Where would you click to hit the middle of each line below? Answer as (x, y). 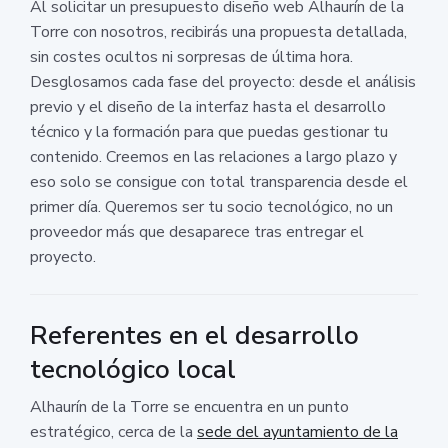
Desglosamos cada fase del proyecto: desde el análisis (223, 81)
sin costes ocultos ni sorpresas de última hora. (191, 56)
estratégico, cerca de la (113, 431)
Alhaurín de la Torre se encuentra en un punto (189, 406)
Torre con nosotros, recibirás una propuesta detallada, (218, 31)
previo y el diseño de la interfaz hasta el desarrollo (208, 106)
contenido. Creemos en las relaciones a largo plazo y (213, 156)
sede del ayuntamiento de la (297, 431)
